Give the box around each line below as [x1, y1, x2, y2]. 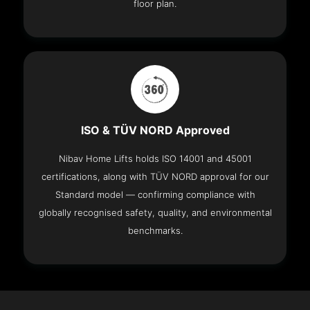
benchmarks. [127, 225, 183, 237]
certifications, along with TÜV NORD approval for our [41, 171, 269, 183]
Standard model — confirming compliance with [55, 189, 255, 201]
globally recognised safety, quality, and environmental [38, 207, 272, 219]
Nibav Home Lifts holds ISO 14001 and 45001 [58, 153, 252, 165]
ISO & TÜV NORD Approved [80, 123, 230, 138]
